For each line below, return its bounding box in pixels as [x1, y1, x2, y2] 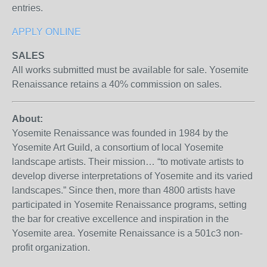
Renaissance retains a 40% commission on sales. [12, 79, 222, 89]
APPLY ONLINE [12, 27, 81, 37]
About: [12, 114, 43, 124]
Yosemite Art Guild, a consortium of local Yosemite [12, 142, 223, 153]
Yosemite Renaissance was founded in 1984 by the [12, 128, 228, 138]
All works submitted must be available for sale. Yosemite [12, 65, 249, 75]
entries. [12, 3, 43, 13]
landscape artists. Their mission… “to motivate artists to [12, 157, 244, 167]
